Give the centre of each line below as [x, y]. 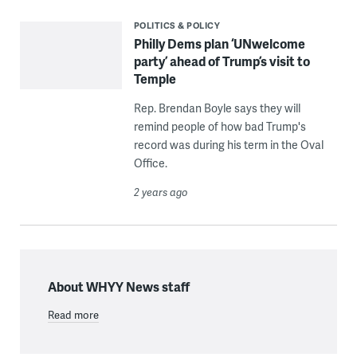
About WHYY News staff [118, 286]
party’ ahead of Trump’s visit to [222, 61]
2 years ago [161, 192]
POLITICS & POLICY [177, 25]
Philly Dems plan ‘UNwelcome [219, 43]
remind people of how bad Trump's [220, 126]
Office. [150, 163]
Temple [155, 78]
